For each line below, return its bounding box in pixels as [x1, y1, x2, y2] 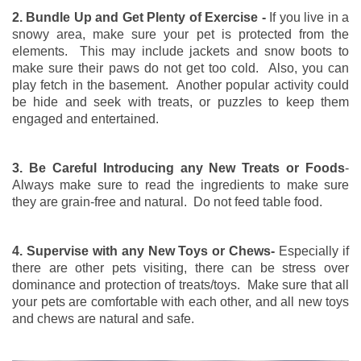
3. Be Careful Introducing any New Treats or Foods [12, 160, 345, 175]
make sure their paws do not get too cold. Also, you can [12, 60, 349, 75]
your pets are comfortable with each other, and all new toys [12, 294, 349, 309]
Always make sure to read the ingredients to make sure [12, 177, 349, 192]
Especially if [279, 243, 350, 258]
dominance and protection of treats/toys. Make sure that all [12, 277, 349, 292]
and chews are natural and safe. [12, 311, 194, 326]
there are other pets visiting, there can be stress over [12, 260, 349, 275]
